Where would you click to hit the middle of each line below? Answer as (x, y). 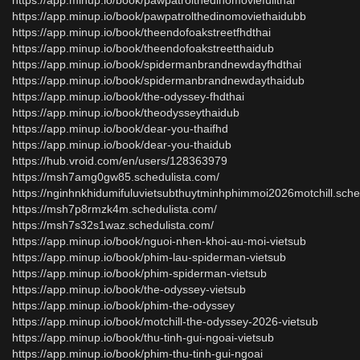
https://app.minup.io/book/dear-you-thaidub (122, 145)
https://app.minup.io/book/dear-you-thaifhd (120, 129)
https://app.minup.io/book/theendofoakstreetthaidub (143, 48)
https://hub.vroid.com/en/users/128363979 (120, 161)
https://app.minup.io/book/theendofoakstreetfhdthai (141, 32)
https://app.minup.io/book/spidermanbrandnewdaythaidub (158, 80)
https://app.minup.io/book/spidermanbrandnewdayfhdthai (157, 64)
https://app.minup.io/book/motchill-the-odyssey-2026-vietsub (165, 321)
